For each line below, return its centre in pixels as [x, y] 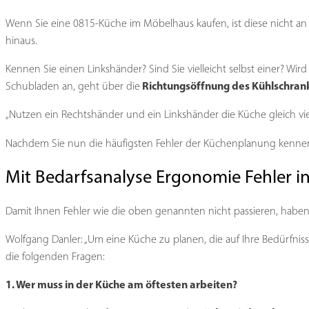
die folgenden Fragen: [55, 257]
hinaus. [21, 41]
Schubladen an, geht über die [73, 86]
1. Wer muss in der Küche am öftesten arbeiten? [121, 285]
